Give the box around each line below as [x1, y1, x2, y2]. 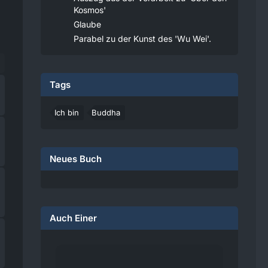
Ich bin [54, 108, 79, 117]
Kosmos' [74, 5, 106, 15]
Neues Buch [50, 153, 102, 165]
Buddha [92, 108, 120, 117]
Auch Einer [50, 212, 97, 224]
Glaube [74, 19, 101, 29]
